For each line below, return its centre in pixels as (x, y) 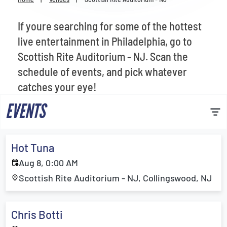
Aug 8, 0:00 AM (48, 163)
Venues (36, 9)
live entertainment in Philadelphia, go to (105, 41)
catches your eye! (57, 87)
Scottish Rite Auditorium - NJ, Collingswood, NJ (115, 178)
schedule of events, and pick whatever (102, 71)
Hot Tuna (33, 147)
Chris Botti (37, 214)
